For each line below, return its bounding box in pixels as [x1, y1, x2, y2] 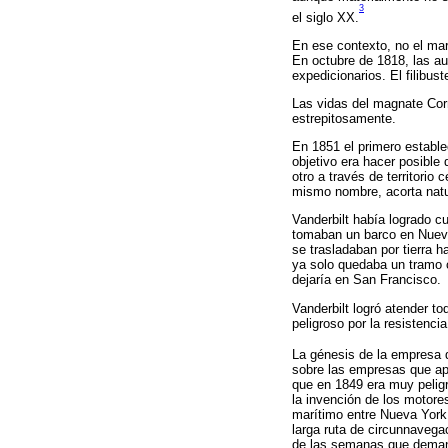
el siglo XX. [292, 9, 359, 25]
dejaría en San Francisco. [292, 272, 441, 288]
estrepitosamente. [292, 111, 396, 127]
